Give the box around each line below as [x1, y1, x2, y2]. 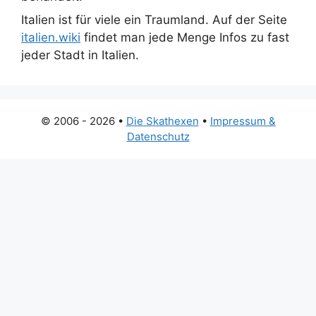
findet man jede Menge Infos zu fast [80, 30, 289, 44]
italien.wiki [21, 30, 80, 44]
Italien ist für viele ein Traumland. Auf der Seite [21, 13, 287, 27]
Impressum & [209, 114, 276, 128]
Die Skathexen [126, 114, 199, 128]
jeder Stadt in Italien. [21, 48, 139, 62]
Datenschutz [126, 130, 190, 143]
